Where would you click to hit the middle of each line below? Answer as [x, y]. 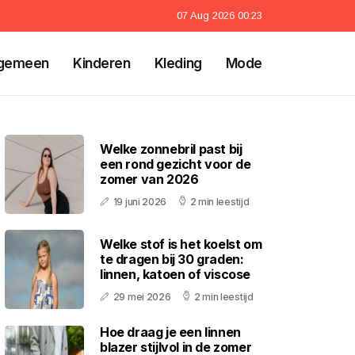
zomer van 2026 [149, 179]
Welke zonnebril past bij [171, 149]
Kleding [178, 63]
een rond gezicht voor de [176, 164]
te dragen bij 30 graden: [172, 259]
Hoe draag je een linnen [170, 332]
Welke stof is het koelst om [181, 244]
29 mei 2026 [142, 296]
